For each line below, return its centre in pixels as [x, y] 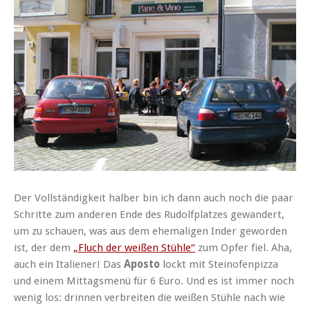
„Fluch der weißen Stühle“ [134, 248]
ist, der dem [44, 248]
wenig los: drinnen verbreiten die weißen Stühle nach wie [149, 298]
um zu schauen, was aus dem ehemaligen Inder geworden [151, 231]
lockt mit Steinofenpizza [219, 264]
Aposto [142, 264]
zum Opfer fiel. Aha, [244, 248]
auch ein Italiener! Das [69, 264]
